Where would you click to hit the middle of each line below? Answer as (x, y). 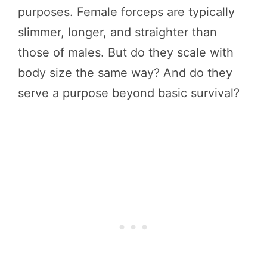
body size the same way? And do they (125, 72)
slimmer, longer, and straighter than (117, 32)
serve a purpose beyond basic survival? (129, 93)
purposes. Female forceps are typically (126, 12)
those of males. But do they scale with (126, 52)
